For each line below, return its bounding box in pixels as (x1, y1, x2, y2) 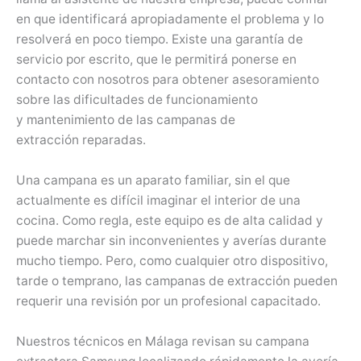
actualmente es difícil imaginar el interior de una (16, 192, 301, 208)
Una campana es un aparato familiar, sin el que (16, 172, 290, 188)
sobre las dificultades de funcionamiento (16, 92, 258, 108)
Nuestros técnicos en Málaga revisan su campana (16, 333, 309, 349)
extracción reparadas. (16, 132, 146, 148)
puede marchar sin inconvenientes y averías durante (16, 232, 326, 248)
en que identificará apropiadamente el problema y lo (16, 11, 324, 27)
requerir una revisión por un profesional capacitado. (16, 293, 321, 309)
